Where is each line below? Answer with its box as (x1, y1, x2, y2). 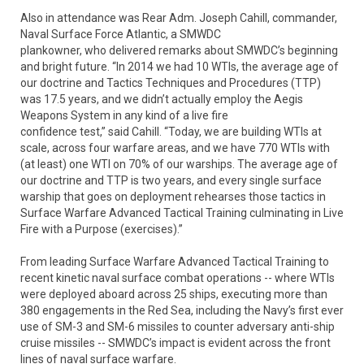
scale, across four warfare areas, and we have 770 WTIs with (20, 141, 330, 154)
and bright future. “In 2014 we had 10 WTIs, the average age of (20, 60, 339, 73)
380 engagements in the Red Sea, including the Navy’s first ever (20, 304, 344, 317)
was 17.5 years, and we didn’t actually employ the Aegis (20, 93, 303, 106)
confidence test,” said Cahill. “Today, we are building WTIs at (20, 125, 322, 138)
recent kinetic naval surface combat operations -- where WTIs (20, 271, 335, 284)
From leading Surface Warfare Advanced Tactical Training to (20, 255, 329, 268)
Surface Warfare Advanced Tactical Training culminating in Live (20, 206, 344, 219)
